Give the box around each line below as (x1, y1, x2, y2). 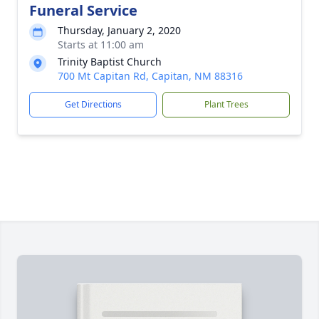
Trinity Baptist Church (58, 55, 162, 68)
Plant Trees (204, 98, 249, 110)
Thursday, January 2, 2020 (58, 23, 181, 37)
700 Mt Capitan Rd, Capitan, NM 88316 (58, 69, 243, 83)
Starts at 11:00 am (58, 38, 144, 51)
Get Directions (64, 98, 122, 110)
